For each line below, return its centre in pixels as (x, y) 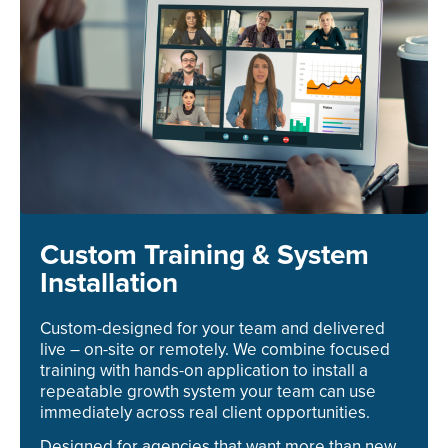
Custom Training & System (204, 255)
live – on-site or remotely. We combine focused (215, 349)
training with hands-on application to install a (204, 370)
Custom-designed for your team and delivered (212, 328)
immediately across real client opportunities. (205, 412)
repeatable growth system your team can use (208, 391)
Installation (109, 283)
